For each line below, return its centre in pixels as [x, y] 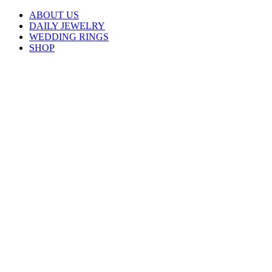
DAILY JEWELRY [67, 26]
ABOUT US [54, 15]
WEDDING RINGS [69, 37]
